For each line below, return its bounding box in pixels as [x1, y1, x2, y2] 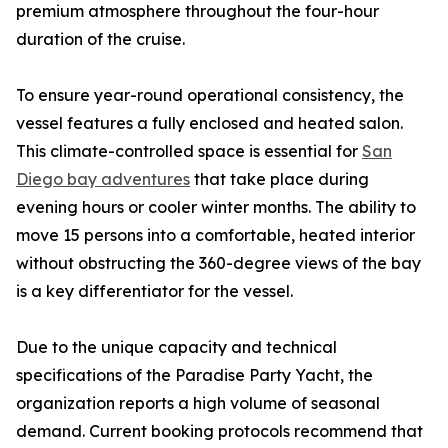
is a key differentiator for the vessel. [16, 281, 293, 302]
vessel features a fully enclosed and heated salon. [16, 113, 403, 134]
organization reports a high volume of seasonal [16, 393, 380, 414]
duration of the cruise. [16, 29, 185, 50]
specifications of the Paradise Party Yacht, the [16, 365, 373, 386]
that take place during [190, 169, 369, 190]
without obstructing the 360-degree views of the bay [16, 253, 421, 274]
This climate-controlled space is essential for [16, 141, 362, 162]
